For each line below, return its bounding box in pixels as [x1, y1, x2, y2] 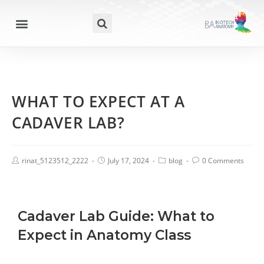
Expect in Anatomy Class [18, 226, 191, 243]
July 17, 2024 [108, 156, 149, 166]
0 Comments [202, 156, 244, 166]
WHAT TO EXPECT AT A [12, 91, 185, 113]
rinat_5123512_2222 [22, 156, 88, 166]
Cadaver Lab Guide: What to [18, 207, 214, 225]
